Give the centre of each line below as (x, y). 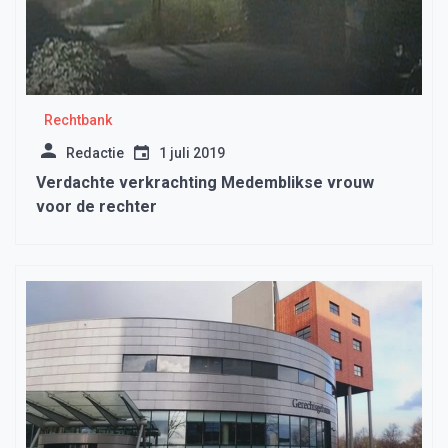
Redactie (95, 153)
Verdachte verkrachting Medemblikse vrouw (205, 183)
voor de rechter (96, 207)
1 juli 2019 (192, 153)
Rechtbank (77, 120)
